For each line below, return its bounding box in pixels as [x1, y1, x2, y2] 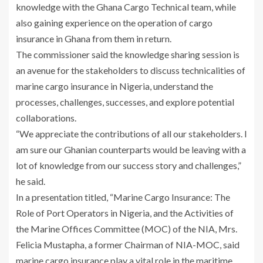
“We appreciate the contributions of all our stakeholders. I [16, 128, 247, 140]
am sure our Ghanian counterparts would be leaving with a [16, 144, 246, 156]
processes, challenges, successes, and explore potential [16, 96, 234, 108]
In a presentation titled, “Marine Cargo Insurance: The [16, 191, 230, 203]
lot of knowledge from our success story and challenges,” [16, 160, 241, 171]
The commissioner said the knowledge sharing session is [16, 49, 240, 60]
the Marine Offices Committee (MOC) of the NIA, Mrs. [16, 223, 237, 235]
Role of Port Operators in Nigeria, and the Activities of [16, 207, 234, 219]
